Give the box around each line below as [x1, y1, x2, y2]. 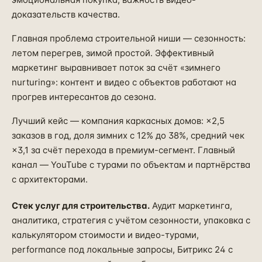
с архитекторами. [12, 174, 88, 185]
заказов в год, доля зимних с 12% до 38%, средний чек [12, 130, 244, 141]
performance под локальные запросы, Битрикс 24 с [12, 244, 233, 255]
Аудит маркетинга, [150, 200, 232, 211]
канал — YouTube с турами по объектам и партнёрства [12, 159, 250, 170]
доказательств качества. [12, 9, 120, 20]
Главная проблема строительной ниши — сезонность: [12, 33, 246, 44]
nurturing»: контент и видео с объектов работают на [12, 77, 236, 88]
